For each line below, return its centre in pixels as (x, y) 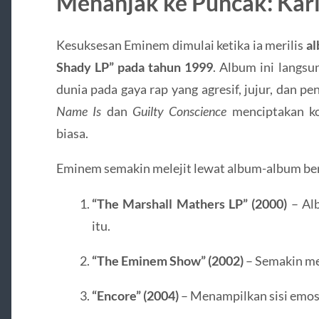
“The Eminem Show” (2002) (167, 261)
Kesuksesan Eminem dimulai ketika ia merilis (181, 45)
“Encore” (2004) (135, 296)
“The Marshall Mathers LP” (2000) (189, 203)
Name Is (79, 111)
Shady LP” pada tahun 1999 (135, 67)
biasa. (72, 134)
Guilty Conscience (179, 111)
